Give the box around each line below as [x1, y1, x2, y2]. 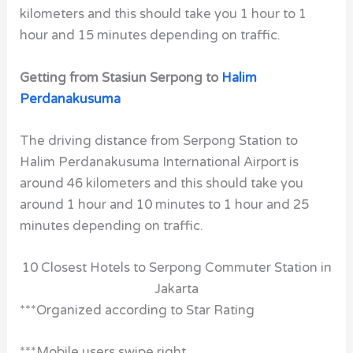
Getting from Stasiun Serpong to [20, 69, 222, 86]
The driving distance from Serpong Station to [20, 132, 299, 149]
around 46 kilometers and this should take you [20, 175, 304, 191]
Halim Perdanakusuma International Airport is [20, 154, 299, 170]
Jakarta [154, 281, 199, 298]
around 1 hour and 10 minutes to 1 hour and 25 [20, 196, 310, 213]
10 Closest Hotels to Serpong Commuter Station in [21, 260, 332, 277]
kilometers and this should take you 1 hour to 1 [20, 6, 307, 23]
